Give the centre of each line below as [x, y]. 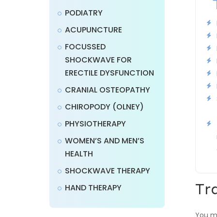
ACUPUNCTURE [93, 30]
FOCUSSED [85, 47]
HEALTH [79, 154]
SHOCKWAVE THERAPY [108, 171]
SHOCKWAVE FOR [98, 60]
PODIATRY [84, 13]
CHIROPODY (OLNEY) [104, 107]
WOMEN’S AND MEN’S [105, 141]
